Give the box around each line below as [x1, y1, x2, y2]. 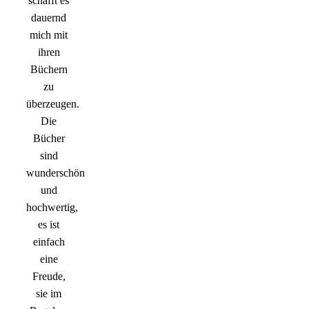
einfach [32, 236, 65, 248]
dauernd [31, 12, 66, 24]
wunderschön [26, 167, 85, 179]
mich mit [30, 29, 68, 41]
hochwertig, [26, 201, 78, 214]
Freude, [32, 270, 66, 283]
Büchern [30, 63, 68, 76]
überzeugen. [26, 98, 79, 110]
